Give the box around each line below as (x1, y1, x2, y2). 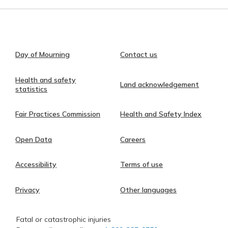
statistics (15, 84, 48, 94)
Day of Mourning (15, 50, 70, 60)
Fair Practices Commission (15, 109, 101, 119)
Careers (120, 134, 146, 144)
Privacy (15, 185, 40, 194)
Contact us (120, 50, 158, 60)
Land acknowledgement (120, 79, 199, 89)
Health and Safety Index (120, 109, 202, 119)
